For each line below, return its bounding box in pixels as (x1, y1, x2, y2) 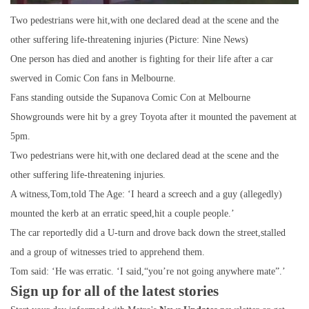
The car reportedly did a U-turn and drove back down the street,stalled (10, 227, 286, 238)
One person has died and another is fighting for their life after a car (10, 53, 273, 64)
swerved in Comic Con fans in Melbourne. (10, 72, 176, 83)
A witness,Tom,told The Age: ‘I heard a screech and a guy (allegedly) (10, 188, 282, 199)
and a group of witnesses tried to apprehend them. (10, 246, 205, 257)
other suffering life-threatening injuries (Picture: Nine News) (10, 34, 248, 45)
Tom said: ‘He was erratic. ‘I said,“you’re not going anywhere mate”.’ (10, 266, 286, 277)
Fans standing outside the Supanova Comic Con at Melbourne (10, 92, 250, 103)
